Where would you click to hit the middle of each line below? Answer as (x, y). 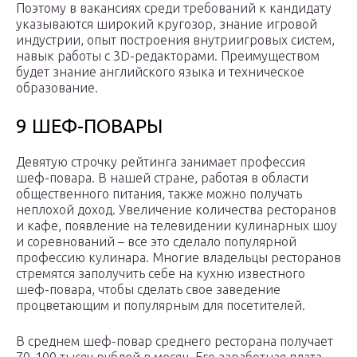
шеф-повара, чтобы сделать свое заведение (148, 290)
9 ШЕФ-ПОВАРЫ (89, 127)
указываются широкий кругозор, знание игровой (167, 24)
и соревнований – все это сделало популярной (156, 242)
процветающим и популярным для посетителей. (161, 306)
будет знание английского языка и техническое (160, 72)
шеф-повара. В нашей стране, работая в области (162, 178)
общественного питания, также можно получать (159, 194)
